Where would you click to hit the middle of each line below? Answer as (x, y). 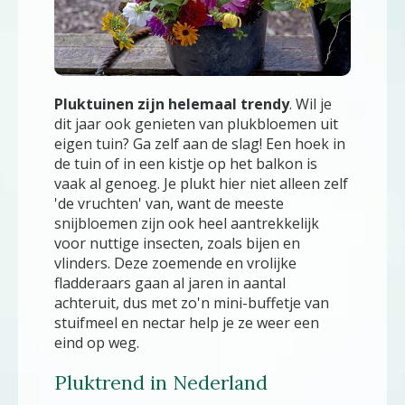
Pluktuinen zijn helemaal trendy (172, 104)
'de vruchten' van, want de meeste (169, 204)
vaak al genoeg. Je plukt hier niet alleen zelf (201, 184)
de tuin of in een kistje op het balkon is (186, 164)
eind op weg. (97, 343)
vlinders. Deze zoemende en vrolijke (175, 264)
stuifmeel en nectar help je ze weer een (187, 323)
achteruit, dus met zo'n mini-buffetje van (192, 303)
